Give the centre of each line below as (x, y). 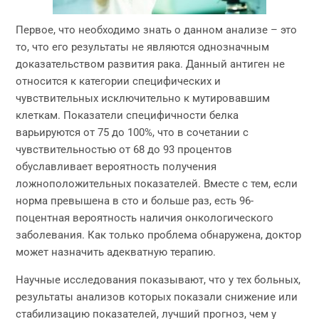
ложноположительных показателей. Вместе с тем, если (157, 184)
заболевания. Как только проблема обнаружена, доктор (159, 235)
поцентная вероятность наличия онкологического (145, 218)
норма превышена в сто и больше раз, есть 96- (135, 201)
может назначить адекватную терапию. (116, 252)
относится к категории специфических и (119, 81)
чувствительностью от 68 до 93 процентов (124, 150)
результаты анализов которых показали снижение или (157, 297)
